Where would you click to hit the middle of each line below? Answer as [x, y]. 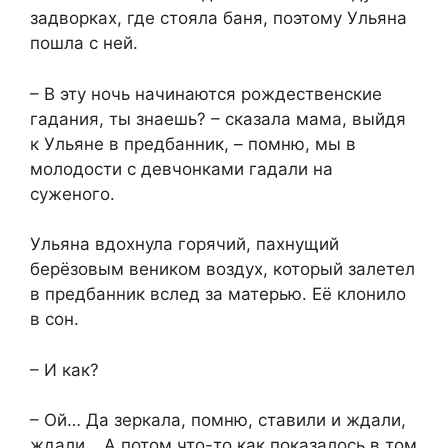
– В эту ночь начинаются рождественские [206, 93]
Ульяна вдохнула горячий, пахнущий [184, 244]
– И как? [64, 369]
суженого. [72, 193]
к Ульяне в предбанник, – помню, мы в [193, 143]
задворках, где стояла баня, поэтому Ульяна [218, 18]
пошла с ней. [84, 43]
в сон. [54, 319]
